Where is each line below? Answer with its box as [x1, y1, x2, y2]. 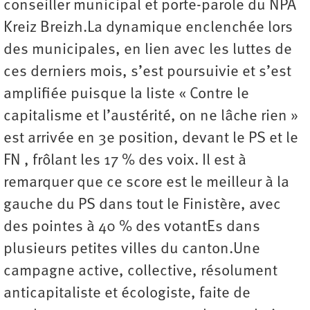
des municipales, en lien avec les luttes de [3, 42, 292, 59]
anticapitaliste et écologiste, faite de [3, 286, 250, 302]
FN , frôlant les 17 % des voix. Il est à [3, 153, 246, 170]
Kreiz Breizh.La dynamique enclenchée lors [3, 20, 293, 37]
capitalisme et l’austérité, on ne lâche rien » [3, 109, 298, 125]
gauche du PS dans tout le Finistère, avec [3, 197, 281, 214]
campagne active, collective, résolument [3, 264, 277, 280]
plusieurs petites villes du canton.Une [3, 241, 260, 258]
